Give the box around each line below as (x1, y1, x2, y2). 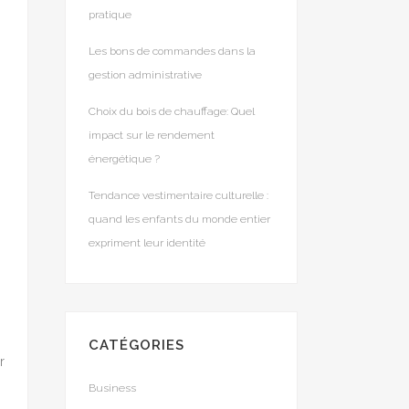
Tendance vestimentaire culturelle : (89, 189, 268, 202)
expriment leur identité (89, 236, 205, 249)
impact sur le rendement (89, 129, 215, 142)
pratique (89, 8, 131, 21)
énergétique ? (89, 152, 160, 165)
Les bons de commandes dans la (89, 45, 256, 58)
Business (89, 382, 136, 394)
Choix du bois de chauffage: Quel (89, 105, 255, 118)
